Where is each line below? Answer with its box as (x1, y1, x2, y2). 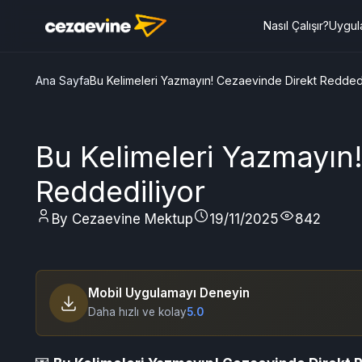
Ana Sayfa (36, 74, 90, 87)
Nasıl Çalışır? (263, 19, 330, 32)
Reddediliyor (36, 174, 205, 209)
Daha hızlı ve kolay (88, 305, 187, 318)
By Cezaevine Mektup (52, 211, 193, 227)
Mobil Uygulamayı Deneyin (88, 285, 250, 301)
